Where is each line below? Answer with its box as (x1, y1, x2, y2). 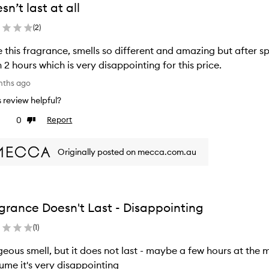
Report (47, 115, 73, 124)
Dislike (26, 115, 50, 125)
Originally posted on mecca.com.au (58, 146, 197, 157)
